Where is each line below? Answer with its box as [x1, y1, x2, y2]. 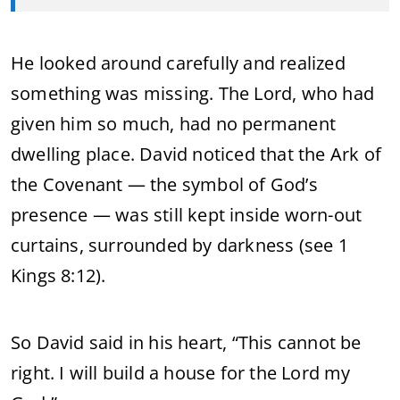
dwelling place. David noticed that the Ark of [11, 142, 382, 166]
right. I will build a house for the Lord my [11, 361, 351, 385]
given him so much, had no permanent [11, 112, 337, 136]
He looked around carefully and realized [11, 51, 346, 75]
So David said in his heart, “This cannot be [11, 330, 362, 354]
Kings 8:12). [11, 263, 106, 287]
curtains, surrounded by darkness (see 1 [11, 233, 348, 257]
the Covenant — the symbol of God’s [11, 172, 318, 196]
